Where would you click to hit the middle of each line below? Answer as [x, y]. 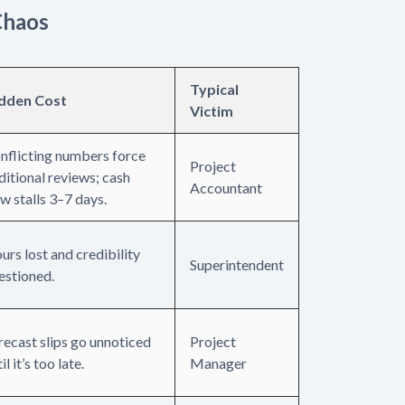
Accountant [226, 187]
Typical [214, 89]
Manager [218, 363]
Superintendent [237, 264]
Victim [212, 110]
